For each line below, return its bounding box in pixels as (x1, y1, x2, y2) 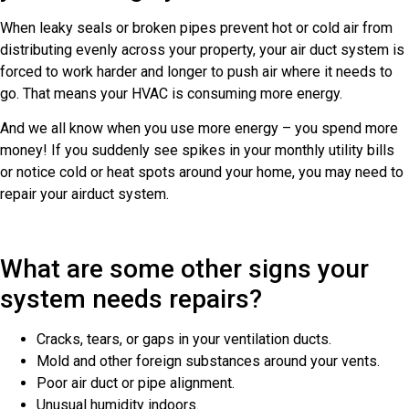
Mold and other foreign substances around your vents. (37, 351, 380, 370)
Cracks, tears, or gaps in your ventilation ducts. (37, 330, 331, 348)
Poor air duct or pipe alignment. (37, 373, 235, 392)
